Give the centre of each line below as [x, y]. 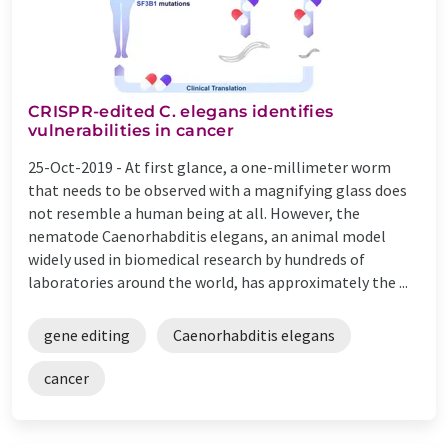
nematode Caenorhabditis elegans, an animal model [207, 235]
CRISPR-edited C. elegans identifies [181, 111]
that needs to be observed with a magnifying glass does [217, 189]
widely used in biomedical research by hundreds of [196, 258]
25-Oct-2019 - [76, 166]
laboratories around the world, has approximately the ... [218, 281]
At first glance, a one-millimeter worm [258, 166]
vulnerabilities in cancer [131, 130]
